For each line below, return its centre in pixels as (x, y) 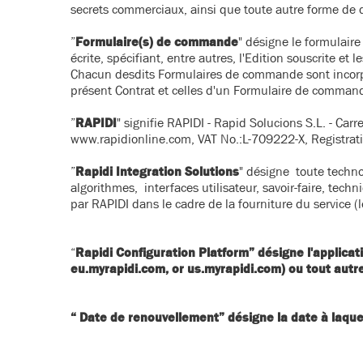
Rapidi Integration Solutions (157, 171)
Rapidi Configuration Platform (162, 252)
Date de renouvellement (147, 317)
